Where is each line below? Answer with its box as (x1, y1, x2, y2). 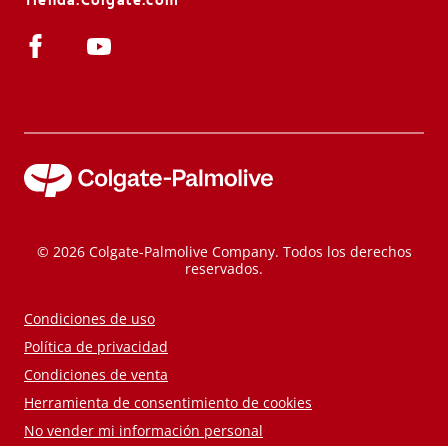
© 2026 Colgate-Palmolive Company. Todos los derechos (36, 241, 412, 261)
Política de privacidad (24, 336, 168, 356)
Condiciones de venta (24, 364, 168, 384)
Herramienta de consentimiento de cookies (24, 392, 312, 412)
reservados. (185, 258, 263, 278)
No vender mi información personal (24, 420, 263, 440)
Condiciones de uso (24, 308, 155, 328)
